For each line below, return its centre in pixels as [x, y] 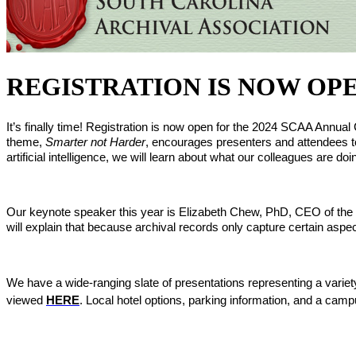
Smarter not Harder [95, 142]
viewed [26, 300]
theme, [26, 142]
